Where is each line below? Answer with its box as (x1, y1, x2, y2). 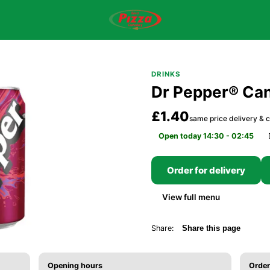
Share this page (181, 224, 240, 233)
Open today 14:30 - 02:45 (158, 131, 254, 140)
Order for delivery (166, 165, 245, 176)
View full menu (162, 192, 220, 202)
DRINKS (151, 70, 181, 78)
